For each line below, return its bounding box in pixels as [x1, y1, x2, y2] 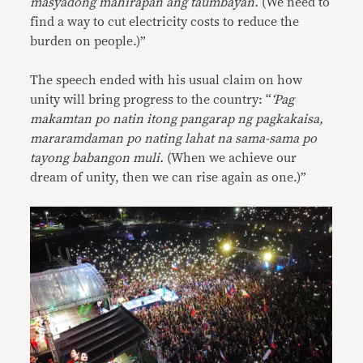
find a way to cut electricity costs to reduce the [30, 15, 300, 28]
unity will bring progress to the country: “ [30, 93, 272, 106]
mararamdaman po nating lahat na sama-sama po [30, 132, 318, 145]
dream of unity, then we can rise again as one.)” [30, 171, 307, 184]
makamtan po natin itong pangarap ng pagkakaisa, [30, 113, 324, 126]
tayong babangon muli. [30, 152, 168, 164]
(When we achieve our [167, 152, 297, 164]
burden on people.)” [30, 35, 147, 48]
